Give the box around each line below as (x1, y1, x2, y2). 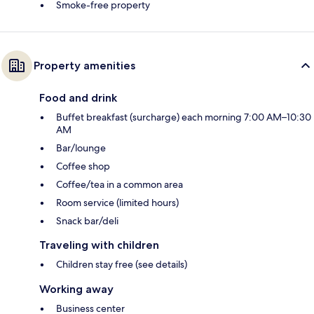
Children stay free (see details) (56, 257, 187, 271)
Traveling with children (39, 238, 159, 252)
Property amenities (34, 58, 135, 72)
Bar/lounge (56, 141, 106, 154)
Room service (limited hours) (56, 196, 179, 209)
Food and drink (39, 90, 117, 104)
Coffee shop (56, 159, 110, 172)
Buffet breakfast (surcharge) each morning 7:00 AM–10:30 (56, 110, 311, 123)
